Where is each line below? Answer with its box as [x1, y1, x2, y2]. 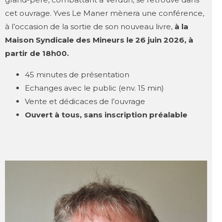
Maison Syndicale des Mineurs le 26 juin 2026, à [5, 35, 193, 45]
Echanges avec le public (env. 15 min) [25, 83, 164, 93]
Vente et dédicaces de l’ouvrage [25, 96, 145, 106]
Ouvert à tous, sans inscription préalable [25, 110, 187, 119]
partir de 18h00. [5, 48, 69, 58]
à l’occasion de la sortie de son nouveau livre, [5, 21, 172, 31]
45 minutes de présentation [25, 69, 129, 79]
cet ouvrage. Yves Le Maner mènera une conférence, [5, 8, 204, 18]
